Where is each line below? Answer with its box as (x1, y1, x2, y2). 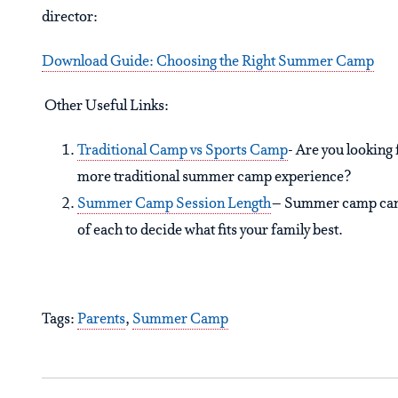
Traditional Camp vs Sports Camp (77, 142, 288, 160)
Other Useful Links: (42, 98, 169, 115)
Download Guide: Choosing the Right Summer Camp (42, 53, 374, 71)
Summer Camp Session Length (77, 195, 271, 213)
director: (42, 9, 98, 27)
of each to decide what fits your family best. (77, 222, 343, 240)
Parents (77, 311, 125, 329)
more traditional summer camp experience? (77, 169, 352, 187)
